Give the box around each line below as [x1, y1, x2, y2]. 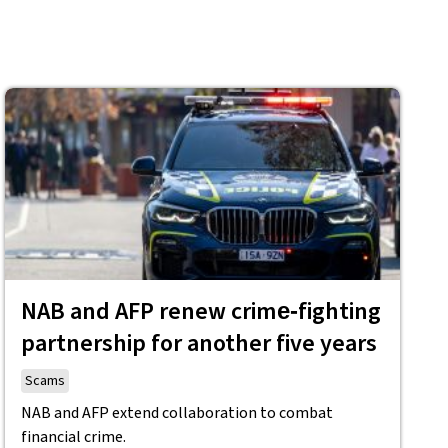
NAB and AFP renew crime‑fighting [21, 294, 382, 329]
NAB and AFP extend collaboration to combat [21, 402, 334, 424]
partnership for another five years [21, 326, 378, 361]
